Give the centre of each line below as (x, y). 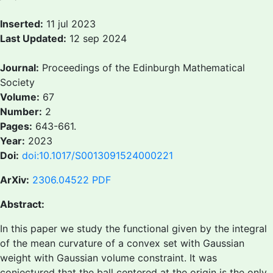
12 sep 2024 (97, 38)
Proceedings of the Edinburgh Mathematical (142, 68)
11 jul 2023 (69, 24)
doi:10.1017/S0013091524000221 (97, 155)
